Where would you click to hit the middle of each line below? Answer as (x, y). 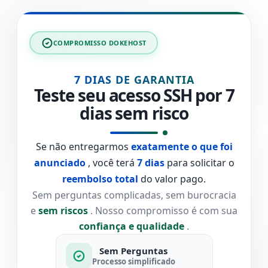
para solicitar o (199, 163)
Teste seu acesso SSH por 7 (134, 95)
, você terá (111, 163)
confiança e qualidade (132, 226)
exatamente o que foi (182, 147)
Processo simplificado (133, 261)
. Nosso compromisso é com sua (163, 211)
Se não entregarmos (83, 147)
